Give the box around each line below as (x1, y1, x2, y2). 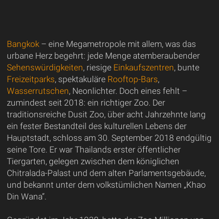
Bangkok (6, 39, 39, 49)
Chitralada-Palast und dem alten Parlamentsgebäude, (6, 168, 206, 178)
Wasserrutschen (6, 86, 69, 96)
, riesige (83, 62, 113, 72)
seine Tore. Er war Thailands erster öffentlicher (6, 144, 181, 154)
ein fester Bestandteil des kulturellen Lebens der (6, 121, 187, 131)
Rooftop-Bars (107, 74, 158, 84)
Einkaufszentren (113, 62, 174, 72)
